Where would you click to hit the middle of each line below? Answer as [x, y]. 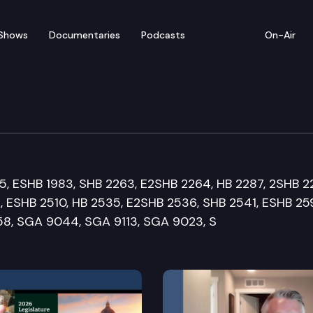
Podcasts [163, 35]
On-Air [280, 35]
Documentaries [85, 35]
